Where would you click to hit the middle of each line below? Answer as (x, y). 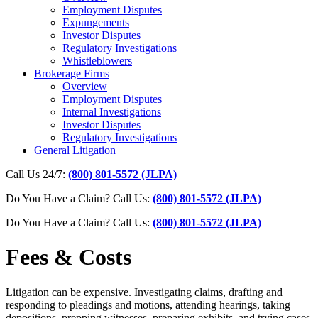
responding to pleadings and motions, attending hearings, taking (148, 305)
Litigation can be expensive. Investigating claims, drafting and (144, 292)
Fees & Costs (68, 257)
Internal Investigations (112, 112)
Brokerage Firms (72, 73)
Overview (85, 86)
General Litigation (75, 150)
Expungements (96, 22)
